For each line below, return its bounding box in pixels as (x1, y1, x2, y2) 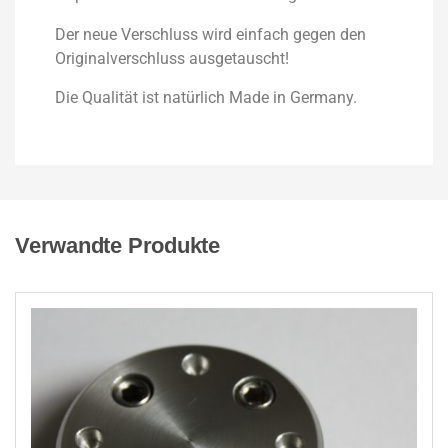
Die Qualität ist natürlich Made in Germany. (55, 88, 357, 108)
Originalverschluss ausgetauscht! (55, 49, 289, 69)
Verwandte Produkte (15, 233, 221, 259)
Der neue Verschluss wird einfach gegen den (55, 25, 366, 45)
